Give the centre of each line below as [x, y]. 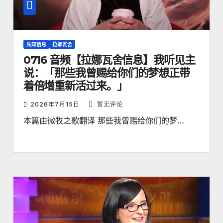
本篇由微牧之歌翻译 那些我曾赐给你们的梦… [104, 120]
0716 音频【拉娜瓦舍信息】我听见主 [109, 60]
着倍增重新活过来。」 [75, 86]
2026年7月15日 [56, 104]
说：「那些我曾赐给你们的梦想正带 [107, 73]
